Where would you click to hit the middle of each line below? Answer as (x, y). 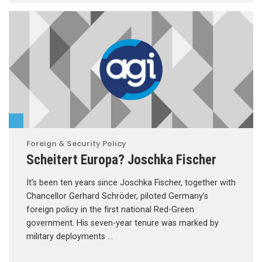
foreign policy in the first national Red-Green (110, 210)
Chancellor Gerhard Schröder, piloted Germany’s (117, 196)
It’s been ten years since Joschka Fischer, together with (131, 183)
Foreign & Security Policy (76, 144)
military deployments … (70, 237)
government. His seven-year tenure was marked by (123, 223)
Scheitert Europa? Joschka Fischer (121, 160)
